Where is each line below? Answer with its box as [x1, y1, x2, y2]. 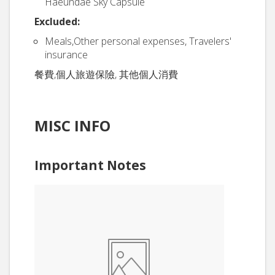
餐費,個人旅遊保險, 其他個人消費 [34, 68, 178, 81]
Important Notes [34, 157, 146, 174]
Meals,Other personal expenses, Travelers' [45, 34, 231, 48]
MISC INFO [34, 115, 110, 136]
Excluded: [34, 15, 80, 28]
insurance [45, 48, 88, 61]
